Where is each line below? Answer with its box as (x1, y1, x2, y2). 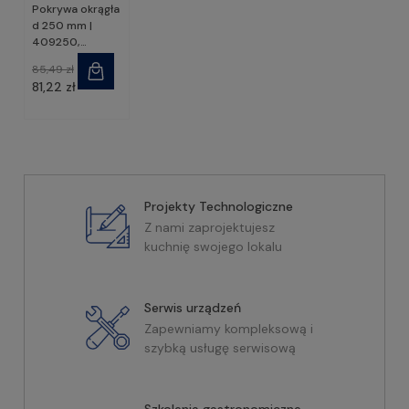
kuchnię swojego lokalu (144, 238, 282, 255)
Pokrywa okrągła (32, 2, 120, 16)
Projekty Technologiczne (144, 198, 293, 215)
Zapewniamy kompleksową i (144, 320, 313, 337)
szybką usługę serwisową (144, 340, 296, 356)
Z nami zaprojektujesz (144, 219, 275, 236)
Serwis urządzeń (144, 299, 241, 316)
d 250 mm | (32, 18, 92, 33)
